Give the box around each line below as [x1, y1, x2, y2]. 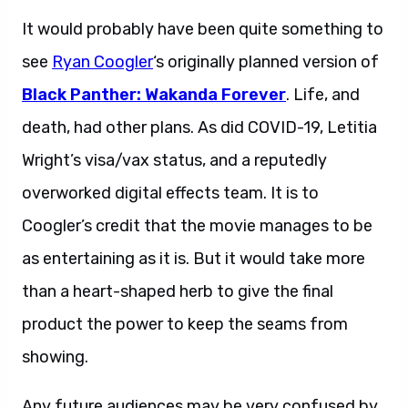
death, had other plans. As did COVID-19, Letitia [22, 117, 377, 138]
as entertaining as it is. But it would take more [22, 249, 365, 269]
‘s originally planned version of [153, 52, 379, 72]
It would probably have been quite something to [22, 19, 383, 39]
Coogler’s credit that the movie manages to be [22, 216, 372, 236]
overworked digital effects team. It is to [22, 183, 319, 203]
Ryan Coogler [52, 52, 153, 72]
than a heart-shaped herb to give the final [22, 281, 333, 301]
